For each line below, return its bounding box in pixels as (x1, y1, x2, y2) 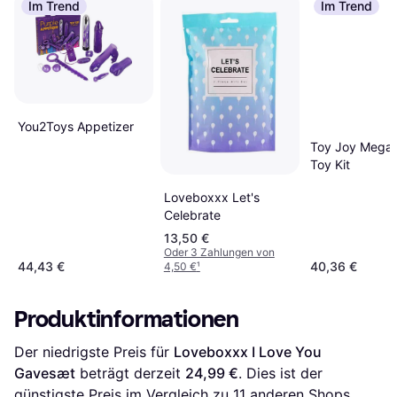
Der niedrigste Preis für (14, 343, 174, 362)
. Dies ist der (238, 364, 323, 383)
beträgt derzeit (75, 364, 185, 383)
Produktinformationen (14, 306, 239, 334)
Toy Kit (309, 156, 350, 172)
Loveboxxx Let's (163, 190, 260, 206)
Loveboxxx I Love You (174, 343, 322, 362)
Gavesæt (14, 364, 75, 383)
